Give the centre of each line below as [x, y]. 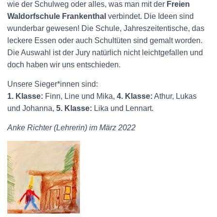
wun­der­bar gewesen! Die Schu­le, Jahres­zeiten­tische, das [106, 28]
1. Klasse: [25, 96]
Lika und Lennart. [123, 108]
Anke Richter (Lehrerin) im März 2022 [71, 127]
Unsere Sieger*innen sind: [53, 84]
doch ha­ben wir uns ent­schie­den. [64, 64]
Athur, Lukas [175, 96]
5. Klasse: [74, 108]
